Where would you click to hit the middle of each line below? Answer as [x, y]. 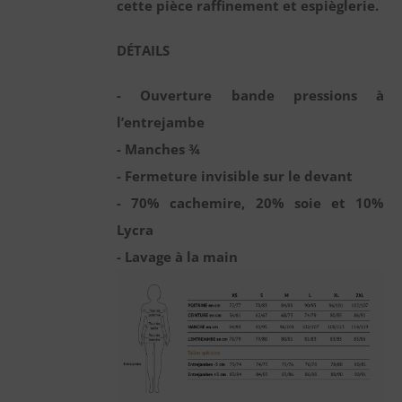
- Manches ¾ [159, 149]
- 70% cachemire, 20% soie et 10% [250, 203]
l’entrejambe [161, 122]
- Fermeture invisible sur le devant [235, 176]
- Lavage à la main [178, 257]
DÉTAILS [144, 51]
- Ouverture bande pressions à [250, 96]
